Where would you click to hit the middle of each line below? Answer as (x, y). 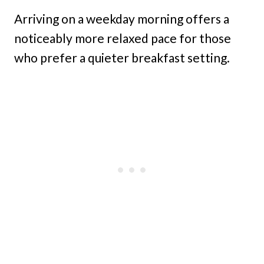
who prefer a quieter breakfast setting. (122, 57)
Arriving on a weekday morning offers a (122, 18)
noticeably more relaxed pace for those (123, 38)
